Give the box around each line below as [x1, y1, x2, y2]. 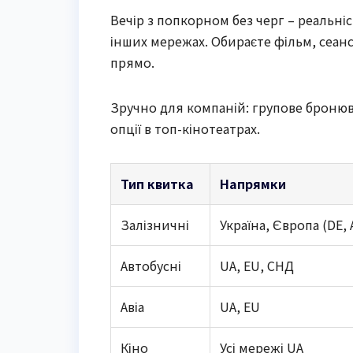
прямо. [110, 53, 154, 72]
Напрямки [220, 174, 286, 194]
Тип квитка [121, 174, 194, 194]
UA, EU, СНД [220, 256, 294, 276]
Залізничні [121, 215, 189, 235]
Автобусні [121, 256, 181, 276]
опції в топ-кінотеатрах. [110, 119, 260, 139]
